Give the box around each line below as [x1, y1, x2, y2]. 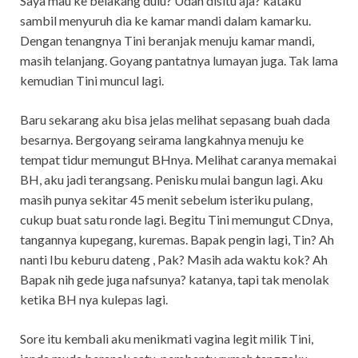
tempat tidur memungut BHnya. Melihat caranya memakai [20, 151, 336, 167]
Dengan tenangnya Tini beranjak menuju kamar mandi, [20, 32, 314, 48]
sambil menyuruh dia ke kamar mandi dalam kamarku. [20, 12, 311, 28]
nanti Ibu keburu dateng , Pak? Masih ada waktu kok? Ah [20, 251, 328, 267]
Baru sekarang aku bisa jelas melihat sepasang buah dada [20, 111, 330, 127]
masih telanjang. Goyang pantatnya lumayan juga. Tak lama [20, 52, 338, 68]
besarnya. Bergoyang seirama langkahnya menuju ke [20, 131, 304, 147]
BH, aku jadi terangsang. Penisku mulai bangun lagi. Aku [20, 171, 323, 187]
